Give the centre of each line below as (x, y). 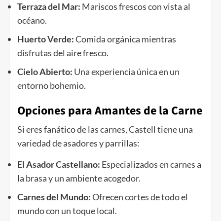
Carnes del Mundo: (54, 197)
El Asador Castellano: (59, 165)
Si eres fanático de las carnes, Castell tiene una (105, 129)
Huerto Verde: (46, 39)
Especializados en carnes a (151, 165)
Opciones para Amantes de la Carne (110, 111)
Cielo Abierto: (45, 72)
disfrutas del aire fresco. (63, 53)
